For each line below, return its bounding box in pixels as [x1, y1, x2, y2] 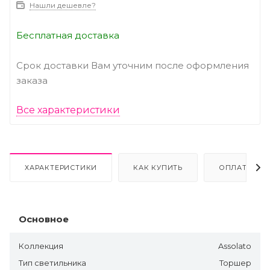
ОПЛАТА [218, 163, 253, 172]
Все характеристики [16, 104, 120, 116]
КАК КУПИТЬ [133, 163, 183, 172]
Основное [19, 213, 69, 225]
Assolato [218, 240, 251, 251]
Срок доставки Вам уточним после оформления [16, 60, 249, 71]
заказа [16, 75, 48, 86]
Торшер [219, 257, 251, 268]
